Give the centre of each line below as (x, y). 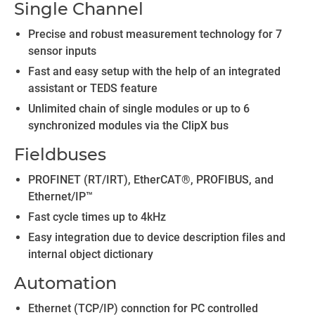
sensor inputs (64, 51)
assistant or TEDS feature (93, 88)
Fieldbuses (60, 154)
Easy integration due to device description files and (157, 237)
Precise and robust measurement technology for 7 (155, 34)
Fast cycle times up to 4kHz (97, 217)
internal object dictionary (91, 254)
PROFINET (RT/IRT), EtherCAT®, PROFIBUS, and (151, 180)
